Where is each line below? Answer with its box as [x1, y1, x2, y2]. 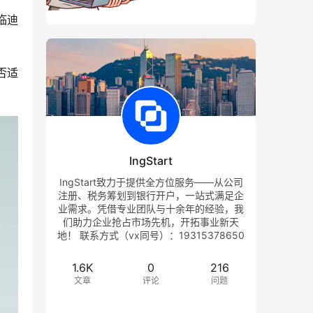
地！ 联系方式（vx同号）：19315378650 [57, 228, 245, 241]
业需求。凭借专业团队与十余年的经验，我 [58, 202, 244, 214]
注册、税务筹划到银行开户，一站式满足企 [58, 189, 244, 201]
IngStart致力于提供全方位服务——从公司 [59, 175, 243, 188]
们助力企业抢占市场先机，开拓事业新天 [63, 215, 239, 228]
